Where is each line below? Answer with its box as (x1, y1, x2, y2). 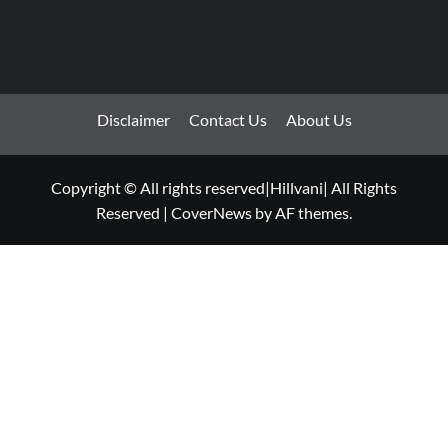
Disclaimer (96, 110, 170, 130)
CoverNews (171, 203, 252, 223)
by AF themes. (252, 203, 352, 223)
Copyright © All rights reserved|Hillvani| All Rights (51, 178, 397, 198)
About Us (285, 110, 352, 130)
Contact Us (188, 110, 267, 130)
